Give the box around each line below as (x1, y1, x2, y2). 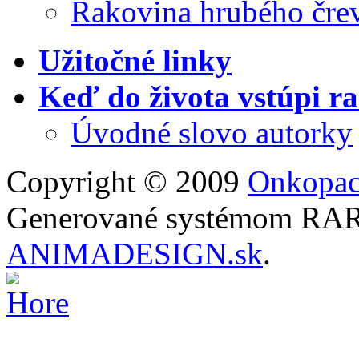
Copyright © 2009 (6, 163, 248, 199)
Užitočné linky (38, 42, 232, 78)
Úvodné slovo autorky (71, 115, 353, 150)
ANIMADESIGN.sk (6, 236, 263, 271)
